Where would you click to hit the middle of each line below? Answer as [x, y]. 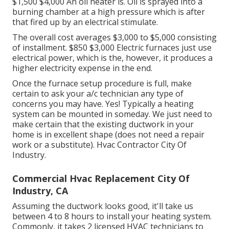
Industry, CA [40, 190]
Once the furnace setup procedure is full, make [102, 83]
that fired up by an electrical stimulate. [85, 22]
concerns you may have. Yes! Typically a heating [103, 104]
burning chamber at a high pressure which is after [109, 12]
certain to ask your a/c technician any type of [98, 93]
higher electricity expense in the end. [82, 68]
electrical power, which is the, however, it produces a [112, 58]
